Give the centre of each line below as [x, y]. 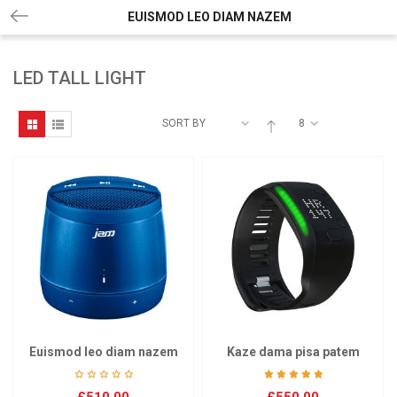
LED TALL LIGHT [80, 78]
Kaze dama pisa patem [293, 352]
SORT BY [183, 123]
